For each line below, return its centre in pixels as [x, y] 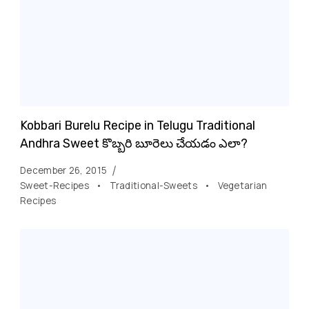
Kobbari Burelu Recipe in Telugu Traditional [138, 125]
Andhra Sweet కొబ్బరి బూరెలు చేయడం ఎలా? [134, 143]
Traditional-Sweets [154, 185]
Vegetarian [242, 185]
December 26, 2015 [64, 170]
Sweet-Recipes [56, 185]
